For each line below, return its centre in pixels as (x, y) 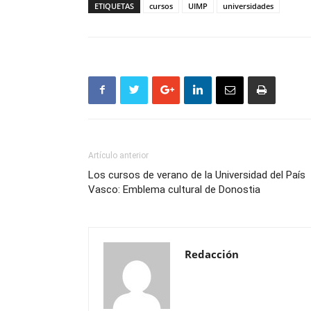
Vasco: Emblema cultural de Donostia (174, 189)
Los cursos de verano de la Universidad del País (197, 175)
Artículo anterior (118, 155)
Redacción (212, 254)
